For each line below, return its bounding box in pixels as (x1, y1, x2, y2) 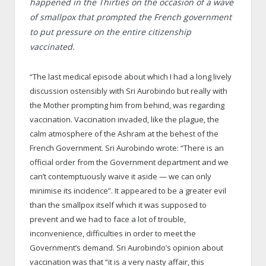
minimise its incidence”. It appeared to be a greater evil (30, 185, 226, 196)
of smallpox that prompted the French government (30, 11, 232, 23)
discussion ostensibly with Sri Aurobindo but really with (30, 85, 227, 96)
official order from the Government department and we (30, 156, 229, 167)
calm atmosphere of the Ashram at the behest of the (30, 128, 218, 139)
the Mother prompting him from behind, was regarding (30, 99, 224, 110)
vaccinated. (30, 41, 75, 52)
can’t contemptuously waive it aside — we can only (30, 170, 211, 182)
